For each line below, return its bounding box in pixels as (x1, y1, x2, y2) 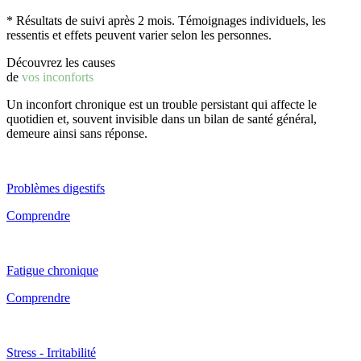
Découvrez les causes (6, 55, 115, 69)
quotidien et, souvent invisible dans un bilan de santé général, (6, 111, 317, 126)
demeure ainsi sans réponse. (6, 126, 147, 140)
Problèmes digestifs (6, 180, 105, 195)
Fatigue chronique (6, 263, 98, 277)
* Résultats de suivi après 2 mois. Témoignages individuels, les (6, 13, 326, 27)
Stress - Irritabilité (6, 345, 96, 359)
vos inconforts (22, 69, 93, 84)
